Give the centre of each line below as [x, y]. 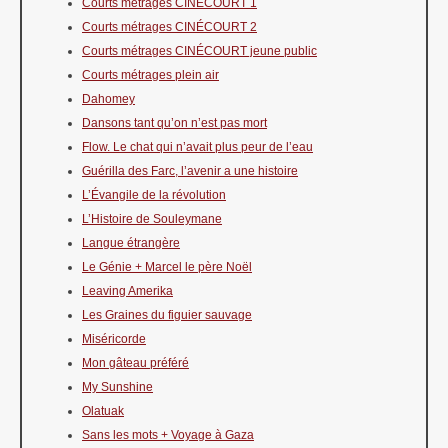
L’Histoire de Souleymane [152, 218]
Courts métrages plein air [150, 74]
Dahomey [108, 98]
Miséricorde [114, 338]
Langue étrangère [131, 242]
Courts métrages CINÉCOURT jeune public [199, 50]
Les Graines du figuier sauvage [167, 314]
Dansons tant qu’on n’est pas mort [174, 122]
